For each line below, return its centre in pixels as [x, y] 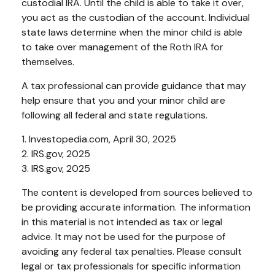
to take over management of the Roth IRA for [122, 47]
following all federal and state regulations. [114, 115]
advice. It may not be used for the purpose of [123, 236]
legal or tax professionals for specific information [131, 266]
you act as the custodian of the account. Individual [136, 17]
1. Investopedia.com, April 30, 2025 [99, 139]
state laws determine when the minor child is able [132, 32]
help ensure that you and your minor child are [123, 100]
